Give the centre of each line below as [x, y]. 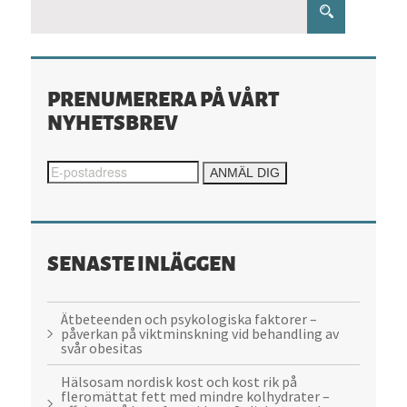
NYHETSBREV [113, 121]
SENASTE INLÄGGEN [142, 262]
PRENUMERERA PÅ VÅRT [164, 97]
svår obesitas [102, 347]
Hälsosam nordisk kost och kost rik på [179, 381]
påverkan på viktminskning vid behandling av [200, 333]
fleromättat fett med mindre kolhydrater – [196, 396]
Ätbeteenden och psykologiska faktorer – [189, 318]
